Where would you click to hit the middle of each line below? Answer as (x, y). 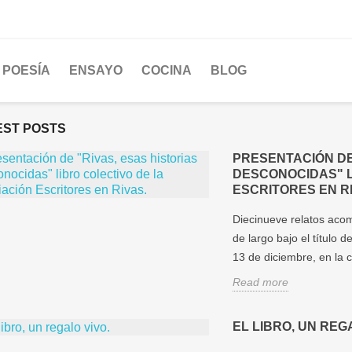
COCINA (167, 70)
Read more (261, 282)
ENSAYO (96, 70)
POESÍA (26, 70)
